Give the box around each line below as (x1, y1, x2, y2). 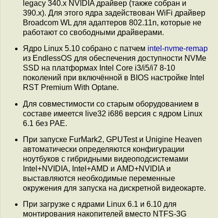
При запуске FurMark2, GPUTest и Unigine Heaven (23, 135, 202, 144)
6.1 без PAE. (23, 119, 67, 127)
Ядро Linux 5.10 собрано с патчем (23, 44, 147, 53)
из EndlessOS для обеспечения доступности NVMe (23, 54, 206, 63)
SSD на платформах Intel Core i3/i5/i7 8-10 (23, 64, 175, 73)
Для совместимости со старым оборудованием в (23, 99, 199, 108)
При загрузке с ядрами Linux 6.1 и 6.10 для (23, 200, 177, 209)
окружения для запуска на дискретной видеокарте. (23, 184, 206, 193)
